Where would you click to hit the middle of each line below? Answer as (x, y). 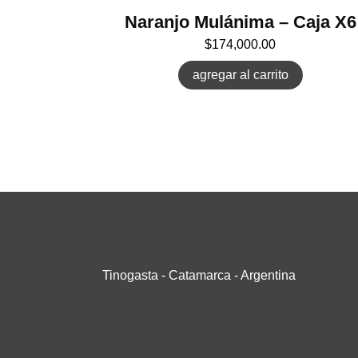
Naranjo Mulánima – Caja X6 (240, 22)
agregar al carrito (240, 75)
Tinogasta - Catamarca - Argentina (199, 276)
